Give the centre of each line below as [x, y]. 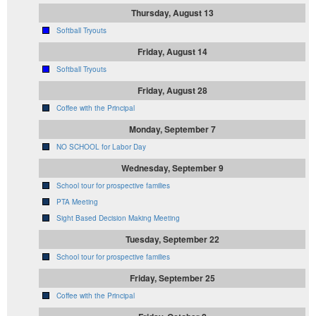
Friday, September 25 [172, 278]
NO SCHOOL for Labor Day [101, 147]
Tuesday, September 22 [172, 239]
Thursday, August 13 [172, 13]
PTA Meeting [77, 202]
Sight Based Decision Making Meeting [118, 218]
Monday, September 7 [172, 129]
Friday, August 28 [172, 91]
